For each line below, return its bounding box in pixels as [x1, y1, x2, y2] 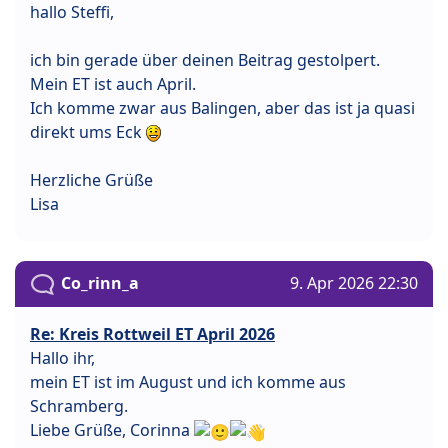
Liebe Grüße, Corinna [30, 418, 194, 441]
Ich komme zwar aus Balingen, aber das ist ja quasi [30, 96, 415, 119]
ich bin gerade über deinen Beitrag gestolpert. [30, 48, 380, 71]
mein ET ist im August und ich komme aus [30, 370, 346, 393]
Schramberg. [30, 394, 128, 417]
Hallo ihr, [30, 346, 95, 369]
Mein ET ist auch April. [30, 72, 196, 95]
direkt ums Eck [30, 120, 146, 143]
